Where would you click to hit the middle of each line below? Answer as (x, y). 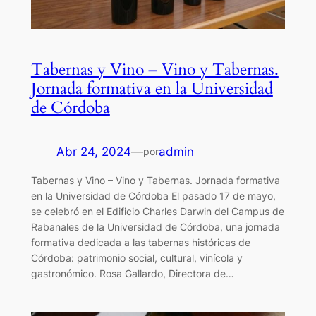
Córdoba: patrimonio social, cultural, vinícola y (136, 258)
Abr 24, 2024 (93, 152)
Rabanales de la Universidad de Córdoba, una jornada (155, 227)
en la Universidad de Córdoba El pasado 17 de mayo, (153, 196)
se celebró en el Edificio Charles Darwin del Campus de (157, 212)
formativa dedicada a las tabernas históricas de (140, 243)
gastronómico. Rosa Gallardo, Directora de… (132, 274)
